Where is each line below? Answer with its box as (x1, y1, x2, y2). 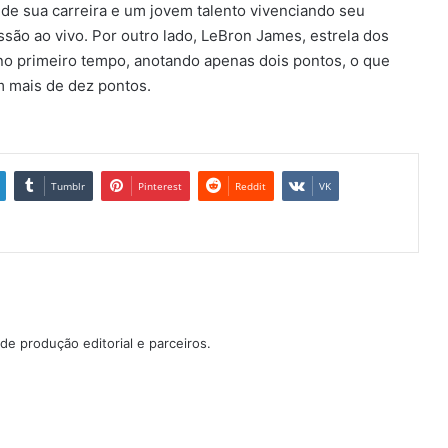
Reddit (235, 179, 266, 194)
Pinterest (138, 179, 182, 194)
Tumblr (51, 179, 85, 194)
